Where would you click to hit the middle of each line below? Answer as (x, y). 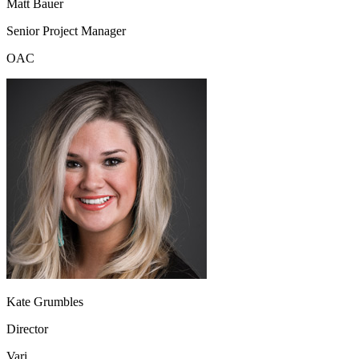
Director (27, 329)
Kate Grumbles (45, 301)
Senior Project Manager (66, 30)
